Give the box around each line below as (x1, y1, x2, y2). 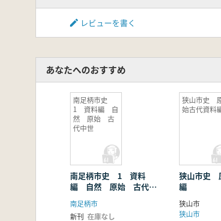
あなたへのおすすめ (46, 63, 126, 76)
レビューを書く (80, 16, 136, 29)
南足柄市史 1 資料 (70, 169, 146, 182)
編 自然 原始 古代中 (70, 180, 157, 192)
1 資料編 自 (73, 104, 118, 114)
